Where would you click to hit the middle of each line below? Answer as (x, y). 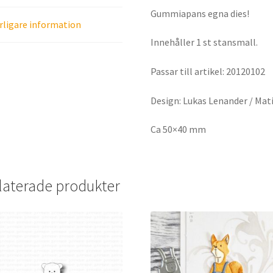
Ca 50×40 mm (179, 129)
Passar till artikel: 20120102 (208, 71)
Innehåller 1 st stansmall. (204, 42)
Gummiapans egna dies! (200, 13)
